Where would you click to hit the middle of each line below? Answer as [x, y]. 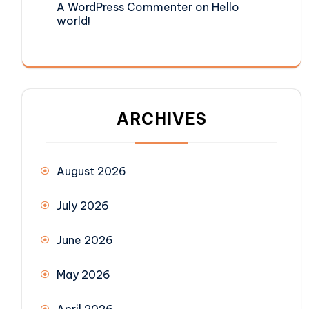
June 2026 [85, 240]
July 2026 [83, 206]
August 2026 [91, 171]
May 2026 [83, 275]
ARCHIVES [161, 119]
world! [73, 21]
